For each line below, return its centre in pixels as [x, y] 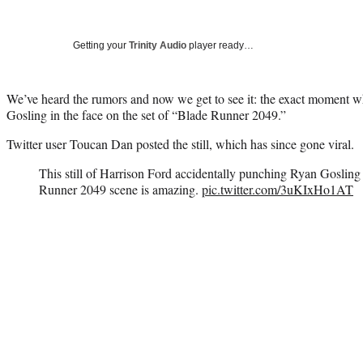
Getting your [101, 45]
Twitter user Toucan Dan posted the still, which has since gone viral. [180, 143]
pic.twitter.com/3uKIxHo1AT [278, 189]
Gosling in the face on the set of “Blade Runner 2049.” [146, 114]
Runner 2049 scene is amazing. [120, 189]
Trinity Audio [158, 45]
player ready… [220, 45]
